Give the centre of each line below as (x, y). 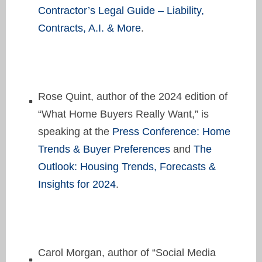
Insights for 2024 (77, 184)
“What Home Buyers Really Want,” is (123, 114)
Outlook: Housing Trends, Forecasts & (127, 166)
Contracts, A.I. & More (89, 28)
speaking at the (75, 131)
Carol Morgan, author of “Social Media (127, 252)
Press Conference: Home (171, 131)
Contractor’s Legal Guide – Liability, (121, 10)
